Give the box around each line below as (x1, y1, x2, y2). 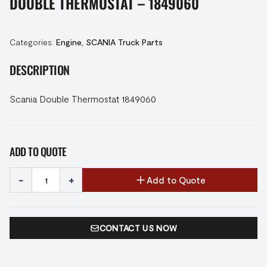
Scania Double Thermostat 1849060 (10, 93, 156, 104)
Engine (56, 37, 82, 47)
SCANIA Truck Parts (86, 37, 163, 47)
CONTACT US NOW (99, 223, 178, 233)
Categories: (10, 37, 56, 47)
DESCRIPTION (10, 61, 70, 79)
